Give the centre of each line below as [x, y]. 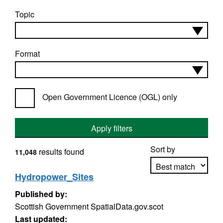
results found [60, 152]
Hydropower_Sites [54, 177]
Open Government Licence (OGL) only [110, 97]
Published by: [41, 194]
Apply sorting [179, 194]
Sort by [163, 149]
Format [27, 54]
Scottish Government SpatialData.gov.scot [89, 206]
